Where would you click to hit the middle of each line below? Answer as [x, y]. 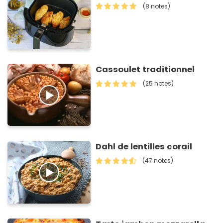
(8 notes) [157, 6]
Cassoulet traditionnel [145, 69]
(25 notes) [159, 83]
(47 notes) [158, 161]
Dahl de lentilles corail [144, 147]
